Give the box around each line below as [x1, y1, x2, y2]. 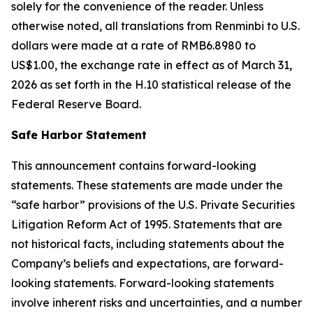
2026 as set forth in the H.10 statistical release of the [11, 78, 291, 92]
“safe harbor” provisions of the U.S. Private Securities [11, 198, 295, 212]
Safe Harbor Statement [11, 128, 147, 142]
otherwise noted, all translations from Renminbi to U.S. [11, 19, 300, 33]
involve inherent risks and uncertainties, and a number [11, 296, 302, 310]
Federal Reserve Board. [11, 97, 141, 111]
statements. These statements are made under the [11, 178, 283, 192]
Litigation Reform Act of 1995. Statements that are [11, 217, 282, 231]
